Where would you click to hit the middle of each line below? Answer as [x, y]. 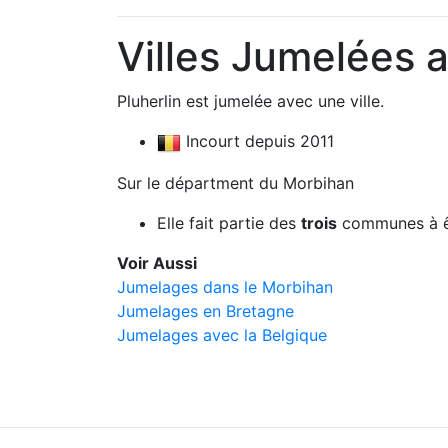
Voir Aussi [157, 262]
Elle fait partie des [229, 222]
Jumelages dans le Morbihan [225, 286]
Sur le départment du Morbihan [235, 182]
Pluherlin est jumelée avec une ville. [250, 101]
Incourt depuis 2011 [257, 141]
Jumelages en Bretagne [205, 310]
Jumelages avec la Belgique [222, 334]
